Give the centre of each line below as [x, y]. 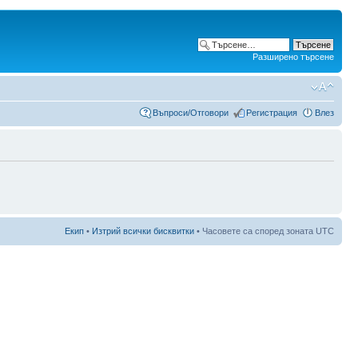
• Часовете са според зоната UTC [264, 231]
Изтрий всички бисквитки [143, 231]
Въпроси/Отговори [191, 112]
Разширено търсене [293, 57]
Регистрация [272, 112]
